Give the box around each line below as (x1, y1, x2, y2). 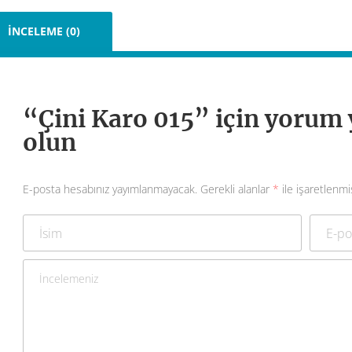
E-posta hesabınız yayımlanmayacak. (23, 181, 197, 196)
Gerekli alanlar (197, 181, 273, 196)
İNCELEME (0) (8, 24, 80, 38)
